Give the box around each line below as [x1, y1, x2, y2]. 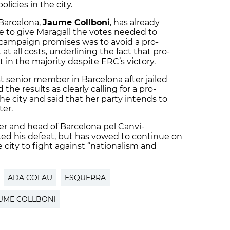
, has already [110, 17, 160, 28]
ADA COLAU [8, 173, 52, 183]
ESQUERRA [65, 173, 106, 183]
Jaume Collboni [43, 17, 110, 28]
